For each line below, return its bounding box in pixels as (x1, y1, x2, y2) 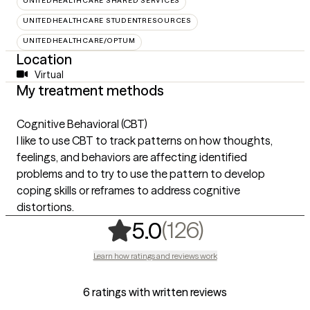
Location (17, 50, 72, 68)
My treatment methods (17, 81, 164, 99)
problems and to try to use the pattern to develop (17, 166, 265, 181)
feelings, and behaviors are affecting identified (17, 149, 247, 164)
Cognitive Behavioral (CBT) (17, 116, 147, 131)
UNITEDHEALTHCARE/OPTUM (23, 35, 136, 45)
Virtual (34, 68, 64, 81)
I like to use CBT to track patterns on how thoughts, (17, 133, 273, 147)
